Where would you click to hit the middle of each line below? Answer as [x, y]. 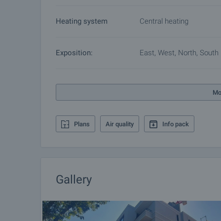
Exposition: [74, 53]
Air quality [120, 124]
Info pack [176, 124]
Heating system [82, 21]
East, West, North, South [179, 53]
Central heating [164, 21]
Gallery [74, 180]
